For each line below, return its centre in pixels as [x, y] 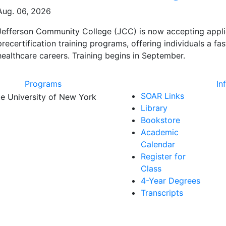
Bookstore [160, 120]
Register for [163, 156]
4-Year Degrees [171, 181]
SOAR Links [162, 96]
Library [154, 108]
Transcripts [162, 193]
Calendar [158, 144]
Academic [160, 132]
